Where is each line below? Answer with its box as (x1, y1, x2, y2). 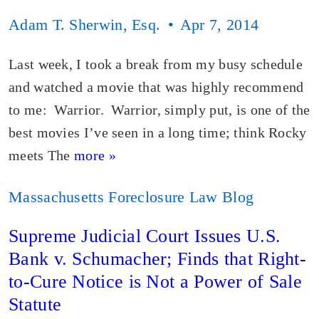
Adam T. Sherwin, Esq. (9, 16, 161, 33)
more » (74, 147, 116, 163)
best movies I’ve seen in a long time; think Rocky (9, 125, 307, 140)
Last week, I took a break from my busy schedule (9, 56, 303, 72)
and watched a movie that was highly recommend (9, 79, 304, 95)
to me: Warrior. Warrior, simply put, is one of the (9, 102, 310, 117)
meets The (9, 147, 75, 163)
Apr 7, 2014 (179, 16, 259, 33)
